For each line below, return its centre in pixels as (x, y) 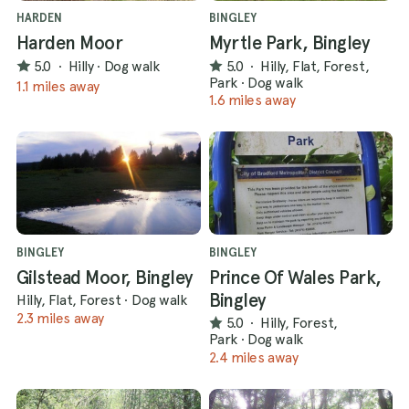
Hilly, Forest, (299, 323)
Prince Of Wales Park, (295, 277)
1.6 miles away (252, 100)
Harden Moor (70, 43)
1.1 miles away (58, 87)
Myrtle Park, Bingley (289, 43)
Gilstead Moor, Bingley (105, 277)
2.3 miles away (60, 318)
